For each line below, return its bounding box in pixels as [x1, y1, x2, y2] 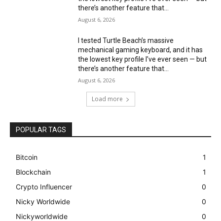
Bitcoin [16, 153, 37, 162]
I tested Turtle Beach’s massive [78, 37, 174, 45]
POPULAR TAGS [16, 126, 66, 134]
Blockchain [16, 168, 51, 177]
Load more [91, 95, 123, 104]
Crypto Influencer [16, 183, 72, 191]
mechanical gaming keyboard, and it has [78, 46, 203, 54]
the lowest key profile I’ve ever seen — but [78, 55, 207, 64]
